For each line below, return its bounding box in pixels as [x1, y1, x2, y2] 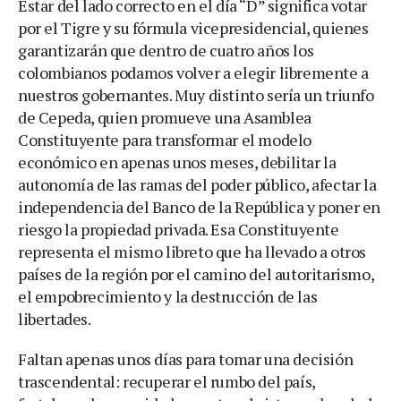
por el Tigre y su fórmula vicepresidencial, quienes [18, 17, 369, 38]
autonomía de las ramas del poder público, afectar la [18, 174, 377, 195]
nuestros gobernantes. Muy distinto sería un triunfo [18, 84, 374, 106]
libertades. [18, 308, 91, 329]
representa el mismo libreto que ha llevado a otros [18, 241, 367, 262]
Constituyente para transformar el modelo [18, 129, 312, 150]
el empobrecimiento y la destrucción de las [18, 286, 318, 307]
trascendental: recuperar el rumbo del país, [18, 371, 315, 392]
